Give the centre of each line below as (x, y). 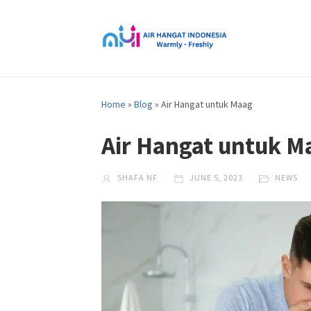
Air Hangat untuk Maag (207, 104)
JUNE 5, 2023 (216, 178)
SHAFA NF (137, 178)
